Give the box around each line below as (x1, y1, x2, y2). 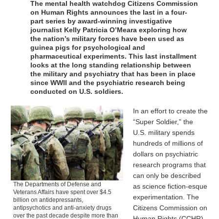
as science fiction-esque (133, 182, 208, 191)
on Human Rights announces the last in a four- (30, 8, 188, 17)
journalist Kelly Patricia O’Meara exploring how (30, 26, 187, 34)
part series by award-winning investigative (30, 17, 173, 25)
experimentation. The (133, 193, 199, 201)
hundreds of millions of (133, 139, 203, 148)
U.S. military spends (133, 129, 195, 137)
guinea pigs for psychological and (30, 44, 146, 52)
